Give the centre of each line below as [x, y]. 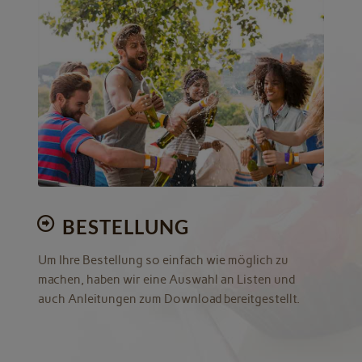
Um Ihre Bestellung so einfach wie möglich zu [163, 261]
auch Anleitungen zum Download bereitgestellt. [168, 299]
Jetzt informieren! [181, 91]
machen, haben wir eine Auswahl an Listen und [166, 280]
